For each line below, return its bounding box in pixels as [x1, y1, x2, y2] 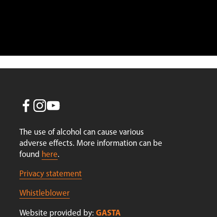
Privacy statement [19, 169, 82, 179]
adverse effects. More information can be [19, 138, 163, 148]
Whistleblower [19, 188, 70, 198]
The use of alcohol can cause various [19, 127, 144, 137]
